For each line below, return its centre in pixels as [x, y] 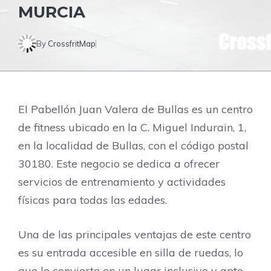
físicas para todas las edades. [93, 200]
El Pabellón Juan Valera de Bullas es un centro [135, 109]
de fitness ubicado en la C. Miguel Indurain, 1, [132, 127]
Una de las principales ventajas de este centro [135, 234]
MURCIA [52, 12]
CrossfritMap [72, 44]
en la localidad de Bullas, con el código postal [133, 145]
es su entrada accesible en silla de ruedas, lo [131, 253]
